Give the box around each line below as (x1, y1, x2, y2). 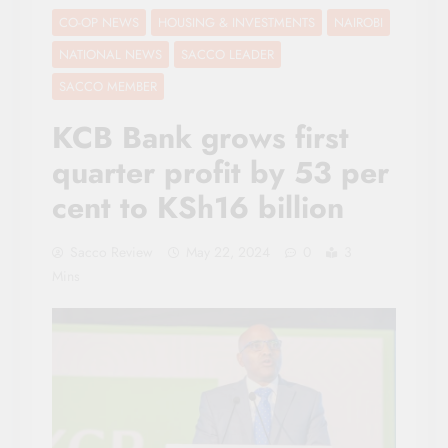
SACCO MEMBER (59, 76, 157, 96)
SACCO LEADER (181, 44, 274, 64)
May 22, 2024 (186, 241, 270, 262)
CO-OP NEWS (59, 12, 139, 32)
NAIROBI (334, 12, 383, 32)
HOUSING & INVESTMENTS (158, 12, 315, 32)
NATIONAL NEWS (59, 44, 162, 64)
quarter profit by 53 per (52, 150, 389, 194)
